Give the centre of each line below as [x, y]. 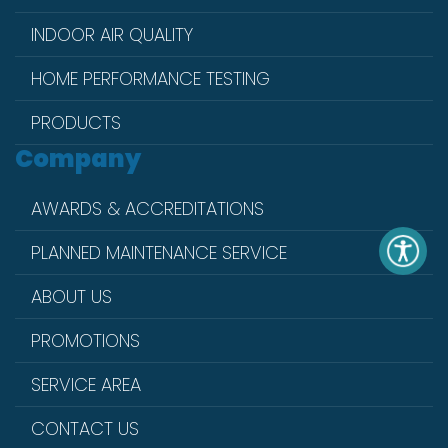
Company [78, 159]
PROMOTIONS [85, 341]
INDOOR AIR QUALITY [112, 35]
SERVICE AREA [86, 385]
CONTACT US [85, 429]
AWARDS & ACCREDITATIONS [147, 209]
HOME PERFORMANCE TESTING [150, 79]
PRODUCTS [76, 123]
